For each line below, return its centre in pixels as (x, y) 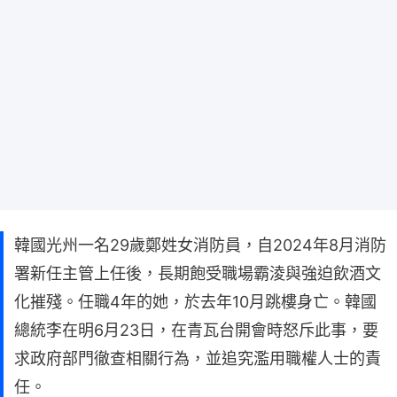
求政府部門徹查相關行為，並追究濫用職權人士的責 (198, 359)
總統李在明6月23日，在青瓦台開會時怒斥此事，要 (196, 331)
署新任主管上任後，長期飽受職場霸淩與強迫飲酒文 (198, 274)
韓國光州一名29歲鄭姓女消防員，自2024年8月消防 (200, 245)
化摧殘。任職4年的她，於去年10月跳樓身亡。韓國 (195, 302)
